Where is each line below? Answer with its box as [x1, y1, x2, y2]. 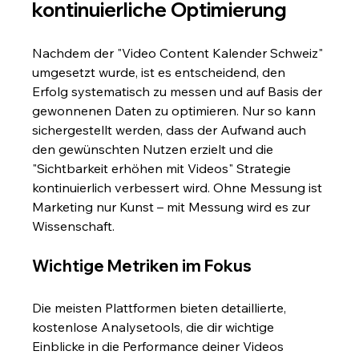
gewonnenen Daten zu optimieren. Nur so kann [32, 102, 320, 119]
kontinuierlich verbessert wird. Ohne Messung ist [32, 179, 326, 196]
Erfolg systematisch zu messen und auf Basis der [32, 83, 326, 99]
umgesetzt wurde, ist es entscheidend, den [32, 63, 289, 80]
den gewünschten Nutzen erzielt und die [32, 140, 277, 157]
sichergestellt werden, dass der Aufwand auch [32, 121, 310, 138]
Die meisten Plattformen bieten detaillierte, [32, 299, 290, 316]
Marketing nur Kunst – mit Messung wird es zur [32, 198, 314, 215]
